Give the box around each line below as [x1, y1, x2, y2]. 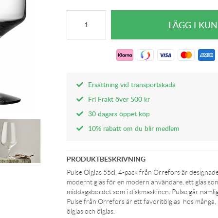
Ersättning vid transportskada [88, 80, 176, 89]
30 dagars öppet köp [88, 109, 150, 118]
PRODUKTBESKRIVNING [67, 154, 146, 163]
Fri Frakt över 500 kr [88, 94, 150, 104]
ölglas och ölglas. [67, 207, 115, 215]
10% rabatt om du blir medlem [88, 124, 180, 133]
